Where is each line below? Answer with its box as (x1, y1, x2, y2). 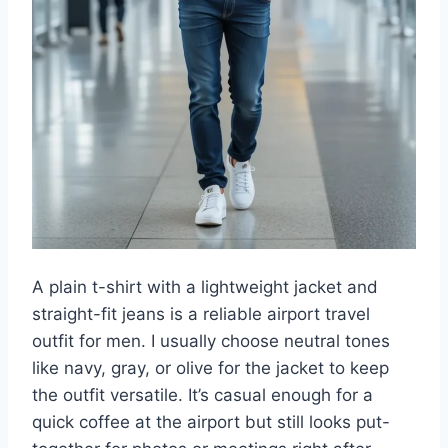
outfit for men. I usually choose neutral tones (32, 330, 390, 351)
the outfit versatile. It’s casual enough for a (32, 384, 373, 405)
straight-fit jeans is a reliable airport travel (32, 303, 370, 324)
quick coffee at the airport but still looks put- (32, 411, 390, 432)
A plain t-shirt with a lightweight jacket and (32, 276, 378, 297)
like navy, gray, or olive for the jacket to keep (32, 357, 389, 378)
